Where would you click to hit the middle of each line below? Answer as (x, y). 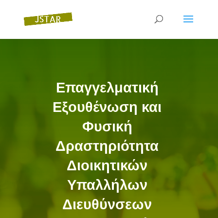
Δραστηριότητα (107, 146)
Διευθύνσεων (107, 204)
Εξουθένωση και (107, 107)
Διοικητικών (107, 165)
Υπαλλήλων (107, 185)
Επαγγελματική (107, 87)
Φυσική (107, 126)
